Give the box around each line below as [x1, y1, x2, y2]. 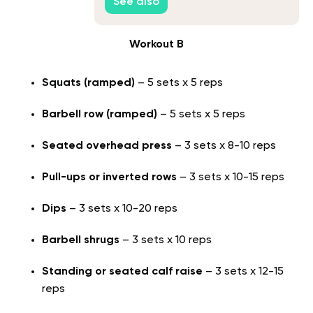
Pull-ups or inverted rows [42, 172, 177, 184]
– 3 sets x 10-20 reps [66, 203, 177, 215]
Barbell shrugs [42, 235, 119, 247]
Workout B [129, 39, 184, 51]
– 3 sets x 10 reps [119, 235, 212, 247]
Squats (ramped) [42, 78, 135, 89]
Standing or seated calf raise [42, 266, 203, 278]
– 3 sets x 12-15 [203, 266, 284, 278]
